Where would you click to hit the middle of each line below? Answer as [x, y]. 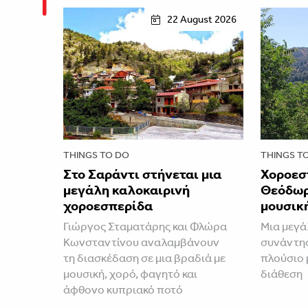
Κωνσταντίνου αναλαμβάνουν [141, 242]
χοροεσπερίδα [108, 205]
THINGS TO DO [96, 155]
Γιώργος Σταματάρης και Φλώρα [145, 226]
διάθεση [281, 273]
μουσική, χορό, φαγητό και [130, 273]
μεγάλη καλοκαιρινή [126, 189]
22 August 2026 [201, 20]
